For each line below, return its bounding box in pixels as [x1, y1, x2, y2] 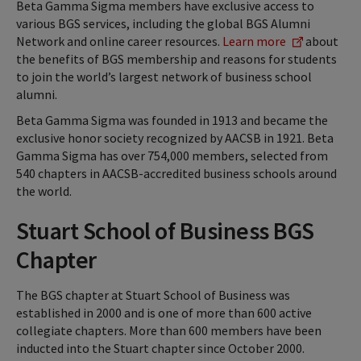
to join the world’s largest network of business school [16, 68, 312, 85]
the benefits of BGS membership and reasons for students [16, 50, 337, 67]
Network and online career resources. [16, 32, 222, 49]
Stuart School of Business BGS [16, 214, 314, 246]
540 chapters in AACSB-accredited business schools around [16, 164, 337, 181]
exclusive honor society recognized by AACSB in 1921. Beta [16, 129, 334, 146]
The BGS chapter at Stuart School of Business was [16, 286, 290, 303]
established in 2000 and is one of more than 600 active [16, 304, 312, 321]
